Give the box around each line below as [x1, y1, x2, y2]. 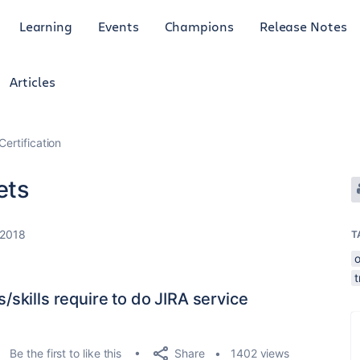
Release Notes [259, 17, 347, 35]
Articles [10, 73, 55, 90]
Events [98, 17, 139, 35]
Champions [164, 17, 234, 35]
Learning [18, 17, 73, 35]
